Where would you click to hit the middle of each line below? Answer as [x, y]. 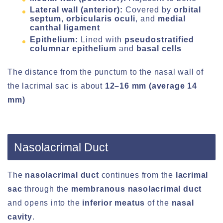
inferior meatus [112, 203]
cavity [20, 217]
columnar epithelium [73, 49]
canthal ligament [65, 28]
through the [46, 189]
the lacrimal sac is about [56, 86]
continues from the [136, 175]
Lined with [103, 40]
